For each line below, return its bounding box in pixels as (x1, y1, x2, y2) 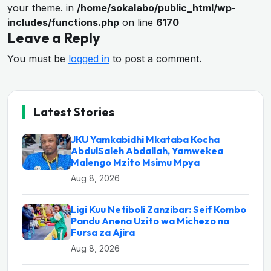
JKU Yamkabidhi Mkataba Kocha (71, 133, 220, 146)
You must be (7, 53, 68, 65)
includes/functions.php (7, 16, 119, 29)
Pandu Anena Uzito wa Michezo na (71, 215, 229, 227)
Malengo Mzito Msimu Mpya (71, 156, 200, 169)
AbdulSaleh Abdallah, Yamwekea (71, 145, 223, 157)
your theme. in (7, 2, 77, 15)
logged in (68, 53, 109, 65)
